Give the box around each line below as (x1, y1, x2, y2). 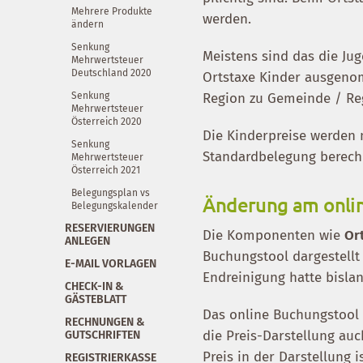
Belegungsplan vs (71, 186, 150, 199)
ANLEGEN (65, 233, 110, 248)
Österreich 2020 (71, 115, 142, 127)
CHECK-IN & (65, 279, 124, 293)
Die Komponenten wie (203, 226, 345, 244)
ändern (71, 18, 104, 30)
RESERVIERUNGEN (65, 220, 155, 235)
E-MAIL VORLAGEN (65, 256, 156, 271)
